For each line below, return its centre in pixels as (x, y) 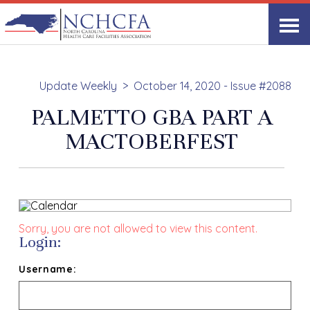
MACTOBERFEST (152, 141)
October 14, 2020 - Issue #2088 (212, 86)
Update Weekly (78, 86)
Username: (48, 269)
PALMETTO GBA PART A (152, 117)
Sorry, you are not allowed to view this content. (138, 228)
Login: (40, 242)
